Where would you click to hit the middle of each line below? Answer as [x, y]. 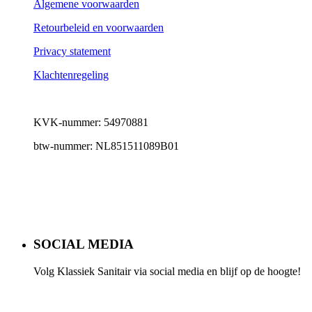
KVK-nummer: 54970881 [91, 123]
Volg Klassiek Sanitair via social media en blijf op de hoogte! [167, 271]
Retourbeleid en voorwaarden [99, 28]
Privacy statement [72, 52]
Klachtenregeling [71, 75]
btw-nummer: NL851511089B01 [106, 146]
